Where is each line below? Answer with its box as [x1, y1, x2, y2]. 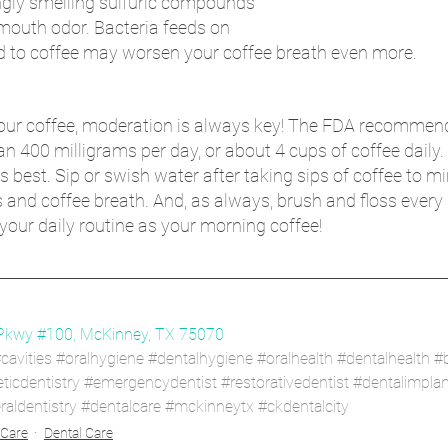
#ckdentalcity [258, 396, 349, 416]
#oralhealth [257, 348, 333, 368]
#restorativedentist [221, 372, 349, 392]
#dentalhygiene [148, 348, 253, 368]
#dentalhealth [337, 348, 430, 368]
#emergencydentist [84, 372, 217, 392]
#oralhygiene [56, 348, 144, 368]
